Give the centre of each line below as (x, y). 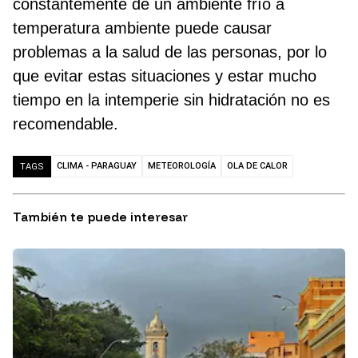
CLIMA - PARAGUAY (97, 166)
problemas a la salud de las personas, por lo (170, 52)
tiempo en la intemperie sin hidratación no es (171, 100)
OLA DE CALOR (257, 166)
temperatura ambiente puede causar (142, 28)
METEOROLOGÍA (182, 166)
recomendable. (66, 124)
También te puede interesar (100, 217)
